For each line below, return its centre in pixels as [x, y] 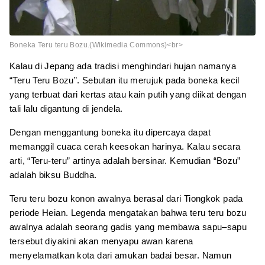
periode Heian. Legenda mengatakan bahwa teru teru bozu [128, 212]
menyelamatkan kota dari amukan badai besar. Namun [121, 255]
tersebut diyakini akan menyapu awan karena [101, 241]
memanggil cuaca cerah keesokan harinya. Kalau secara [125, 146]
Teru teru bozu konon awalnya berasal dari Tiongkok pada [126, 198]
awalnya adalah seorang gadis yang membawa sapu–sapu [128, 227]
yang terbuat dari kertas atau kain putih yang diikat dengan [128, 94]
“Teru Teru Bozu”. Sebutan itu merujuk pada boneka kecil [125, 80]
